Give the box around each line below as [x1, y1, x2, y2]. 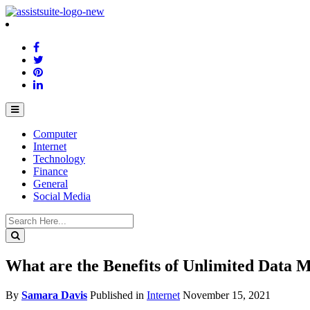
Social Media [33, 190, 91, 202]
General [33, 178, 68, 190]
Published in [90, 289, 147, 301]
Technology [33, 153, 85, 165]
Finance [33, 165, 68, 177]
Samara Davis [21, 289, 87, 301]
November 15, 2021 [183, 289, 271, 301]
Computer [33, 128, 77, 140]
